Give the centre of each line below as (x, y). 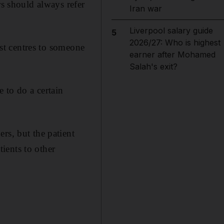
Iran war (145, 8)
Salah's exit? (153, 66)
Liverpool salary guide (171, 30)
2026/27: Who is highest (175, 42)
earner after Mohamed (172, 54)
